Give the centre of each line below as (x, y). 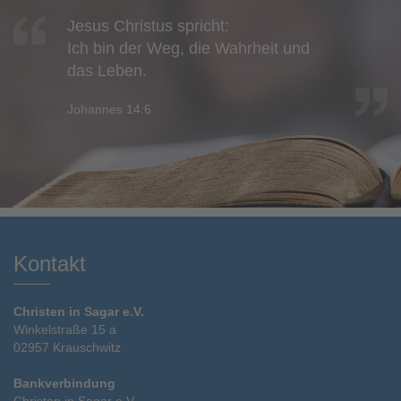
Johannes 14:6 (109, 109)
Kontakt (50, 263)
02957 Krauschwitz (67, 347)
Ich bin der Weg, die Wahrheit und (188, 48)
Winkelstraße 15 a (65, 329)
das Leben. (107, 70)
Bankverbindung (64, 383)
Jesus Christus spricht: (148, 26)
